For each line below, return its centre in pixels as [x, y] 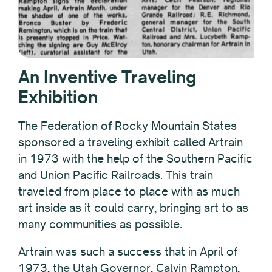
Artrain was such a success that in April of [128, 251]
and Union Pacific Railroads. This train [116, 175]
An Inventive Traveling [107, 76]
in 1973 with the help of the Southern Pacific [135, 158]
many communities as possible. [100, 224]
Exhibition [58, 97]
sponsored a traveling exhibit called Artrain [131, 142]
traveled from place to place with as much [129, 191]
